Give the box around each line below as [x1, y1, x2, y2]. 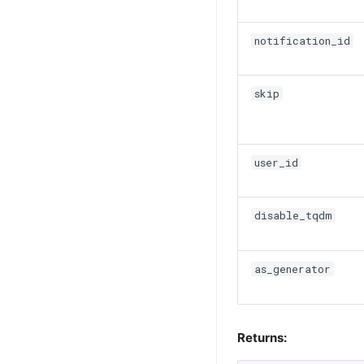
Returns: [237, 330, 287, 345]
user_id [253, 154, 298, 170]
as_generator [253, 261, 331, 276]
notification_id [253, 32, 350, 48]
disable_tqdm [253, 207, 332, 223]
